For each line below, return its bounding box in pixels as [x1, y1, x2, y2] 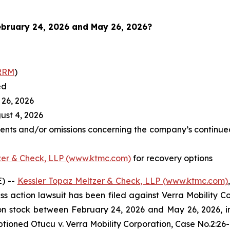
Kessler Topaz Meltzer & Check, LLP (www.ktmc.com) [17, 176, 228, 186]
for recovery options [131, 153, 213, 163]
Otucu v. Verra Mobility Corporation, [31, 219, 176, 229]
